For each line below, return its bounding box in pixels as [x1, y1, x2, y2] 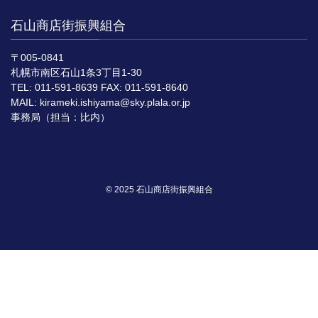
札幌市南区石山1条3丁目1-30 [11, 67, 142, 79]
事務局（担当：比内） [11, 111, 110, 124]
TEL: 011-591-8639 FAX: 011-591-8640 [11, 82, 188, 94]
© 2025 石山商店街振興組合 [105, 185, 213, 195]
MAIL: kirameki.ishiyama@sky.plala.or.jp [11, 97, 190, 109]
